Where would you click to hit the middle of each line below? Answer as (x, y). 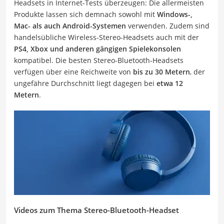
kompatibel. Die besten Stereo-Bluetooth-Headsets (99, 60)
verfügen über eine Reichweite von (73, 72)
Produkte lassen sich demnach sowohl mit (85, 14)
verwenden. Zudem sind (168, 26)
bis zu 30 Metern (161, 72)
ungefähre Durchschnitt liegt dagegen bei (85, 83)
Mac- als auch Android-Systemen (70, 26)
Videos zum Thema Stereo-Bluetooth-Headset (96, 210)
